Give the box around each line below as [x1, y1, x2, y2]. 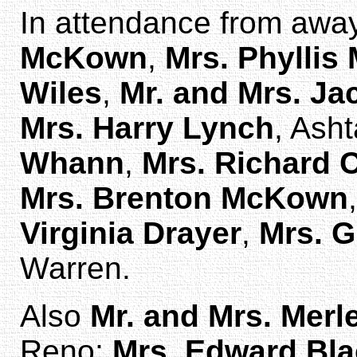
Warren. [20, 250, 131, 285]
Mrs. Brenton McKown [20, 180, 348, 215]
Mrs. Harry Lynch [20, 110, 274, 145]
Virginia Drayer [20, 215, 241, 250]
